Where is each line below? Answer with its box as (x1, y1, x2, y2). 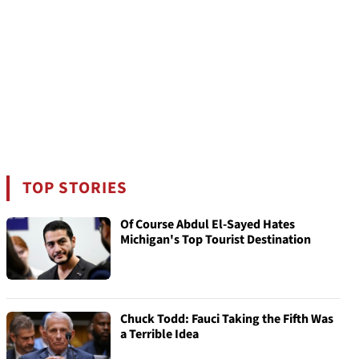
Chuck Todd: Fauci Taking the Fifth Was (120, 310, 333, 328)
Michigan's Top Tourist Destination (120, 231, 311, 248)
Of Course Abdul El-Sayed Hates (120, 216, 295, 233)
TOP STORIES (22, 176, 128, 200)
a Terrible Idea (120, 325, 199, 343)
